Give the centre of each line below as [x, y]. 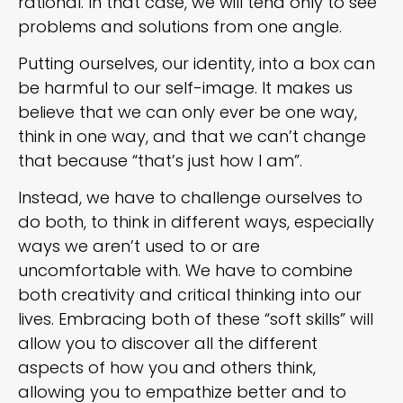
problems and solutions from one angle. [180, 26]
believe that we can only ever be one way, [188, 112]
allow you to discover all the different [168, 344]
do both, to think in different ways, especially [196, 222]
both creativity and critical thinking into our [190, 295]
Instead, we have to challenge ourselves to [190, 198]
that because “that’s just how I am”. [160, 161]
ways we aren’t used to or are [139, 246]
